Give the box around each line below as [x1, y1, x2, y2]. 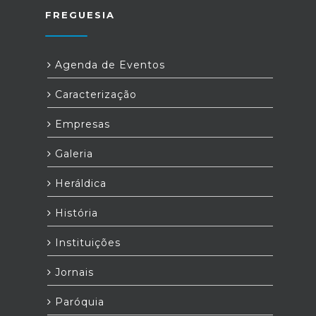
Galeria [51, 147, 93, 160]
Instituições [51, 236, 121, 249]
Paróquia [51, 296, 104, 308]
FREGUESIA [45, 9, 115, 20]
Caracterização [51, 88, 137, 101]
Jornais [51, 266, 94, 279]
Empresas [51, 118, 110, 130]
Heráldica [51, 177, 107, 190]
